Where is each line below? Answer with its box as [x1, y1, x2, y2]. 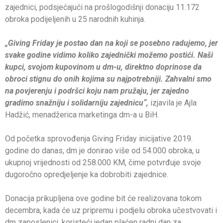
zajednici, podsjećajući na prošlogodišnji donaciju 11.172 [5, 2, 200, 12]
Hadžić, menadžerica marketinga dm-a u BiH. [5, 110, 159, 120]
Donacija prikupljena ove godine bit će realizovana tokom [5, 194, 202, 204]
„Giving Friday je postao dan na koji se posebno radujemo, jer [5, 38, 218, 48]
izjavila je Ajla [148, 98, 197, 108]
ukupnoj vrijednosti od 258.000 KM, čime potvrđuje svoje [5, 158, 201, 168]
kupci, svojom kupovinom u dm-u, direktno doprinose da [5, 62, 202, 72]
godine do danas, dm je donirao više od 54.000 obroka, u [5, 146, 200, 156]
